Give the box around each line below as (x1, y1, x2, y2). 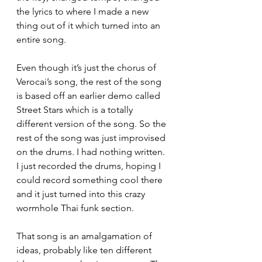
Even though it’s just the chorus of (16, 61, 158, 73)
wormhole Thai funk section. (16, 202, 136, 213)
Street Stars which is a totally (16, 104, 135, 115)
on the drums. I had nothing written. (16, 146, 167, 157)
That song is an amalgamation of (16, 230, 154, 242)
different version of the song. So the (16, 118, 168, 129)
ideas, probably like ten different (16, 244, 154, 256)
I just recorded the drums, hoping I (16, 160, 163, 171)
